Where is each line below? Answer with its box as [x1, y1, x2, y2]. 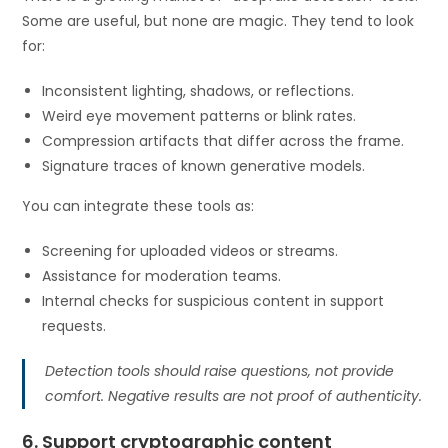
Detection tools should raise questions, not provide [45, 360, 395, 381]
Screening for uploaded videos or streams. [42, 240, 339, 261]
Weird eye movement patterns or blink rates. [42, 105, 357, 126]
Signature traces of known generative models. [42, 155, 366, 176]
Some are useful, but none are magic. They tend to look [22, 10, 415, 31]
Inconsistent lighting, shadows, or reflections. [42, 80, 355, 101]
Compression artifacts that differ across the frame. [42, 130, 405, 151]
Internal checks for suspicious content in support [42, 290, 385, 311]
